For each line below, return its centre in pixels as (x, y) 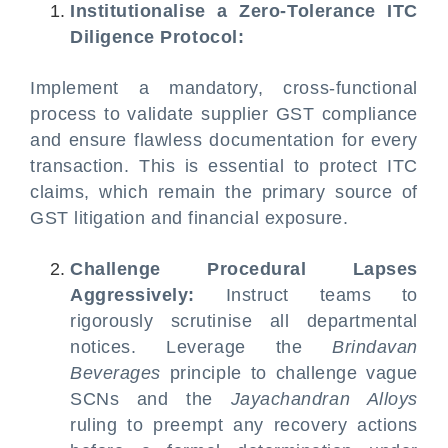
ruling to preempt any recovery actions (244, 425)
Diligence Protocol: (157, 37)
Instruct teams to (306, 295)
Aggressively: (133, 295)
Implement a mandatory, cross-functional (224, 88)
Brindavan (375, 347)
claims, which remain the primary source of (224, 192)
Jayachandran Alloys (324, 399)
